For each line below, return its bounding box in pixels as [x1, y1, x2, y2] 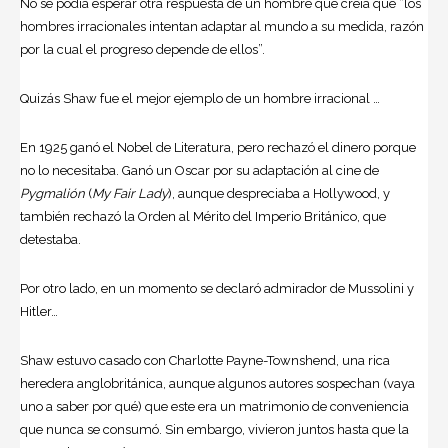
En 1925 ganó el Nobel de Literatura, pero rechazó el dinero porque [20, 139, 416, 155]
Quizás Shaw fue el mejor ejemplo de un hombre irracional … [20, 90, 380, 106]
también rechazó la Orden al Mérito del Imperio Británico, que [20, 208, 386, 224]
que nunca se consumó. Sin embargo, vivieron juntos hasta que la [20, 421, 409, 437]
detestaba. [20, 231, 81, 247]
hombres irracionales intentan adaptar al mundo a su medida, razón [20, 18, 424, 34]
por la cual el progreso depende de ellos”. [20, 41, 265, 57]
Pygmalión [20, 185, 85, 201]
